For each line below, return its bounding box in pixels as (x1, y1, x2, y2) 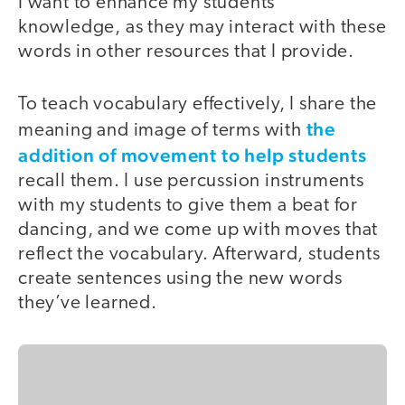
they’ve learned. (18, 294, 157, 314)
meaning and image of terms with (18, 121, 306, 141)
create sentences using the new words (18, 269, 343, 289)
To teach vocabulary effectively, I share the (18, 95, 378, 115)
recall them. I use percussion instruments (18, 172, 364, 192)
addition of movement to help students (18, 144, 367, 167)
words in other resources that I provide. (18, 42, 354, 61)
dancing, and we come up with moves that (18, 221, 379, 240)
